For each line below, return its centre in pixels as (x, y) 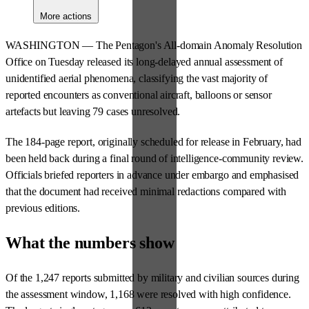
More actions (66, 17)
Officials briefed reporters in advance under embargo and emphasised (152, 175)
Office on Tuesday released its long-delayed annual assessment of (144, 62)
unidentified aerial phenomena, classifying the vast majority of (137, 79)
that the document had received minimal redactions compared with (146, 192)
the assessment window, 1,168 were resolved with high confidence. (148, 295)
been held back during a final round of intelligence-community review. (154, 159)
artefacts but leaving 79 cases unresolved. (93, 112)
